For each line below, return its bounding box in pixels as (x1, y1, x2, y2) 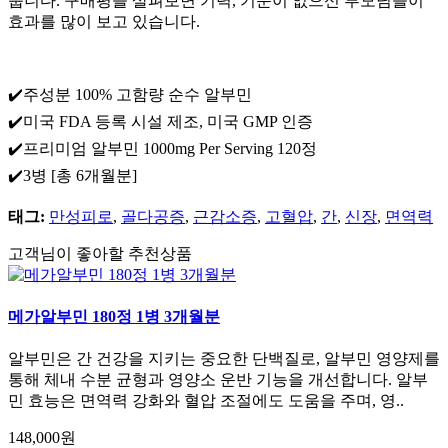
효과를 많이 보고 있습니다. (8, 12, 200, 30)
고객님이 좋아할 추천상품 (8, 244, 192, 262)
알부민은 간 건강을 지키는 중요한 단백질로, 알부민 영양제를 (8, 350, 440, 368)
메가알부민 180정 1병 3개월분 (8, 308, 220, 326)
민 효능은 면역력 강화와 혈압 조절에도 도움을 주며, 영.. (8, 392, 404, 410)
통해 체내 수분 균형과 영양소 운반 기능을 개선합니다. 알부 (8, 371, 428, 389)
